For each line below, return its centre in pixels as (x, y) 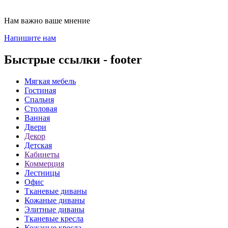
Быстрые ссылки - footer (73, 59)
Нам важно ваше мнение (47, 20)
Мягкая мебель (50, 81)
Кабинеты (42, 154)
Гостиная (40, 90)
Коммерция (44, 163)
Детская (38, 145)
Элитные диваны (54, 209)
